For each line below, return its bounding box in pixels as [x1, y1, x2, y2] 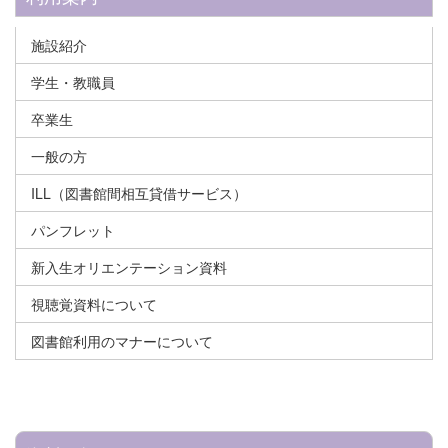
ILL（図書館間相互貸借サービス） [31, 183, 247, 204]
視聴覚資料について [31, 294, 157, 315]
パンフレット [31, 220, 115, 241]
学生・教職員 [31, 72, 115, 93]
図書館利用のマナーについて [31, 331, 213, 352]
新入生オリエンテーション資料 [31, 257, 227, 278]
